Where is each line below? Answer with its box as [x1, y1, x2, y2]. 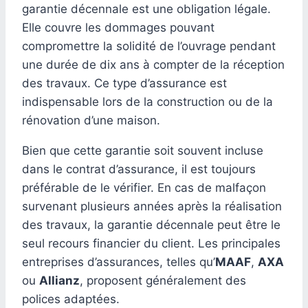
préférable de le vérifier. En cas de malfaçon [22, 180, 266, 195]
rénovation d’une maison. [22, 113, 160, 127]
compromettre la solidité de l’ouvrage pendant [22, 38, 276, 53]
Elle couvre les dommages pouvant [22, 20, 214, 34]
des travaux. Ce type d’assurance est [22, 76, 227, 90]
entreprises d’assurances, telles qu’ [22, 254, 215, 269]
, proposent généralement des [80, 273, 246, 287]
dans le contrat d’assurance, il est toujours [22, 162, 256, 176]
